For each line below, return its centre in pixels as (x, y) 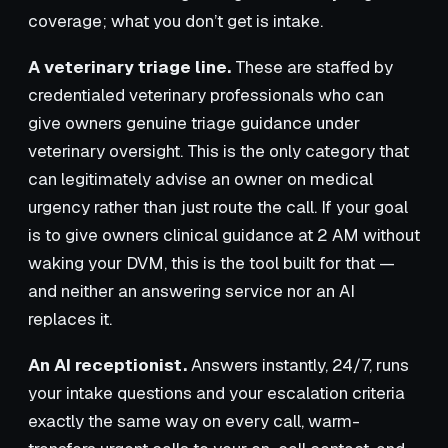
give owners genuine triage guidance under (194, 122)
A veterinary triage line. (129, 66)
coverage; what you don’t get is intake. (175, 20)
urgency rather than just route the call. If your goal (218, 206)
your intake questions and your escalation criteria (216, 392)
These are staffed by (312, 66)
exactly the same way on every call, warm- (194, 420)
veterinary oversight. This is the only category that (218, 150)
